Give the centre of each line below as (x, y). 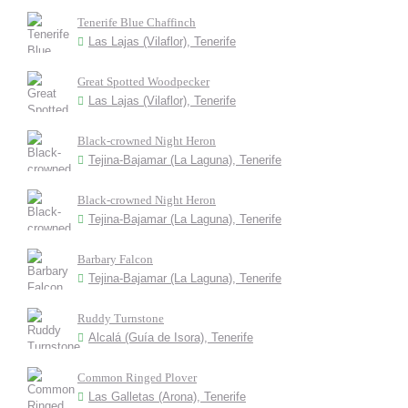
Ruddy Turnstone (121, 318)
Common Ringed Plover (137, 377)
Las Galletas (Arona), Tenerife (167, 397)
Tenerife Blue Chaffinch (137, 22)
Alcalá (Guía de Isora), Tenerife (171, 337)
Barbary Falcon (115, 259)
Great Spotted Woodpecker (143, 82)
